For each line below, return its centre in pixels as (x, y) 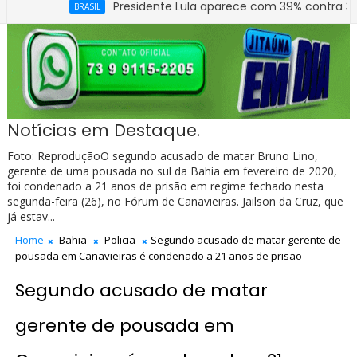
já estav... (31, 217)
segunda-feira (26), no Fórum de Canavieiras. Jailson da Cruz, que (175, 202)
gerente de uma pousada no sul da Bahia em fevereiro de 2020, (172, 171)
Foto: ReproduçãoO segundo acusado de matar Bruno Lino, (162, 156)
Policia (120, 240)
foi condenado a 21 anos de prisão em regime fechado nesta (165, 186)
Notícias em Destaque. (103, 131)
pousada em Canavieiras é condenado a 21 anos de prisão (158, 256)
